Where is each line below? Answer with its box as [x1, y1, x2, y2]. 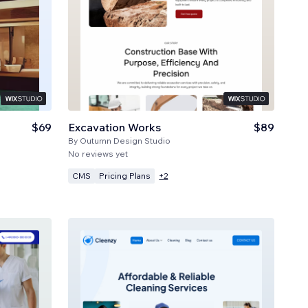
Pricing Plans [99, 170, 151, 181]
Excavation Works [68, 120, 162, 134]
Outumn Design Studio [80, 135, 171, 146]
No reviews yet [68, 148, 129, 159]
